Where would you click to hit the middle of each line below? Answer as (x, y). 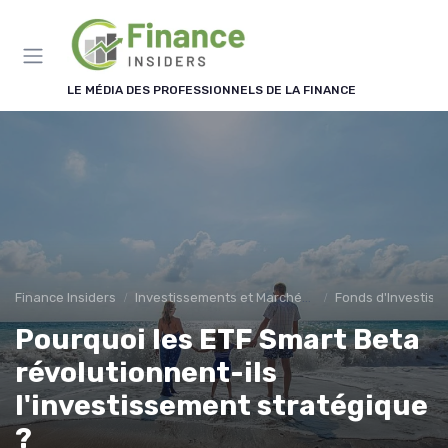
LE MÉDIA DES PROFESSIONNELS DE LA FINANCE (211, 90)
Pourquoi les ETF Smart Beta (217, 339)
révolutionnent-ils (146, 372)
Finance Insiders (65, 297)
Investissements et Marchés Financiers (218, 297)
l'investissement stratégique (221, 405)
